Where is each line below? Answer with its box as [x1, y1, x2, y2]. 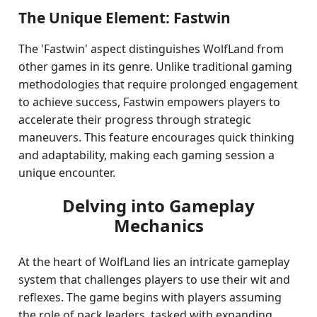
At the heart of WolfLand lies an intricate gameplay [18, 254, 290, 270]
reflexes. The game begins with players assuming [18, 289, 282, 305]
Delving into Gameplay [62, 194, 255, 217]
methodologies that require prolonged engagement [18, 76, 299, 92]
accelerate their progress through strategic [18, 112, 252, 127]
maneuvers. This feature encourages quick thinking [18, 129, 295, 145]
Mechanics [113, 214, 204, 237]
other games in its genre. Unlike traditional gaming [18, 59, 293, 74]
